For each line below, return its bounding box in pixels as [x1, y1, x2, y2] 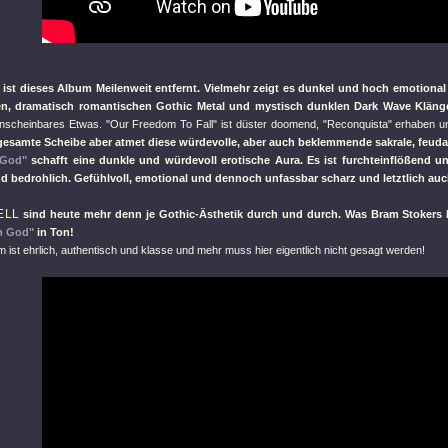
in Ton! [34, 226, 74, 238]
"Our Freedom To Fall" [105, 118, 218, 130]
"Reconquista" [322, 118, 392, 130]
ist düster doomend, [217, 118, 323, 130]
